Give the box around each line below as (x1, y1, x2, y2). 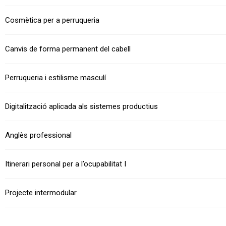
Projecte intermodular (5, 188, 77, 198)
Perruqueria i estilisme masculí (5, 73, 106, 83)
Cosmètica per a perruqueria (5, 16, 99, 25)
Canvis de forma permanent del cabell (5, 44, 131, 54)
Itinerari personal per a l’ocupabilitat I (5, 159, 126, 169)
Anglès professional (5, 131, 72, 140)
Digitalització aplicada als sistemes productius (5, 102, 158, 111)
